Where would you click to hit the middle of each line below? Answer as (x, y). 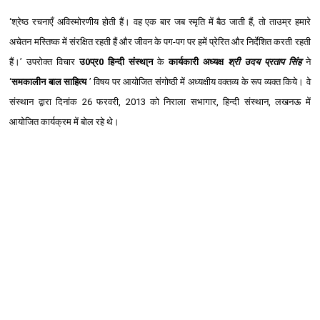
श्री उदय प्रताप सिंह (264, 61)
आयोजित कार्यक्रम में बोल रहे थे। (66, 121)
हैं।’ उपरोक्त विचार (42, 61)
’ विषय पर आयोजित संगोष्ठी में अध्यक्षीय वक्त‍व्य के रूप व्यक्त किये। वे (199, 81)
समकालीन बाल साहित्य (49, 81)
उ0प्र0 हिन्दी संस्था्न (114, 61)
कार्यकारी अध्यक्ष (196, 61)
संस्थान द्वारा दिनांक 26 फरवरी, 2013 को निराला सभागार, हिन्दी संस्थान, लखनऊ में (160, 101)
